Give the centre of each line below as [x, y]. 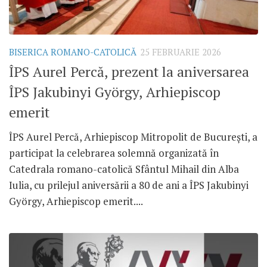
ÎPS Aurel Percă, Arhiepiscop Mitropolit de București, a [133, 136]
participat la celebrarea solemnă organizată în [114, 153]
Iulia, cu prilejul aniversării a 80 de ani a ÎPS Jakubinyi [129, 185]
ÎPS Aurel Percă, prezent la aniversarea [129, 72]
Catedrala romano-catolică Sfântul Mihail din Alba [124, 169]
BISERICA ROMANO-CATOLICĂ [73, 52]
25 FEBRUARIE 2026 [181, 52]
